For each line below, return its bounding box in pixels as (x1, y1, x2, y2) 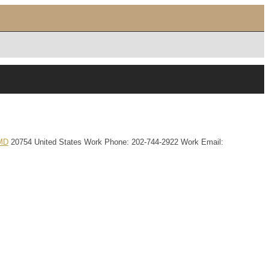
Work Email (181, 137, 221, 147)
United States (34, 137, 82, 147)
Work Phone (84, 137, 127, 147)
